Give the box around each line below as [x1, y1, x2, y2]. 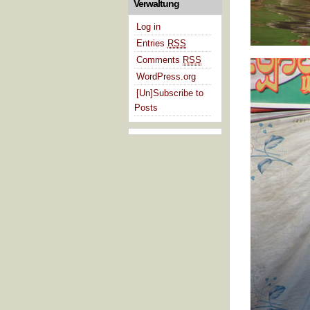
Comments [136, 54, 183, 65]
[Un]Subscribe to [136, 87, 203, 98]
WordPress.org [136, 71, 196, 82]
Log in [136, 21, 161, 32]
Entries [136, 37, 167, 48]
